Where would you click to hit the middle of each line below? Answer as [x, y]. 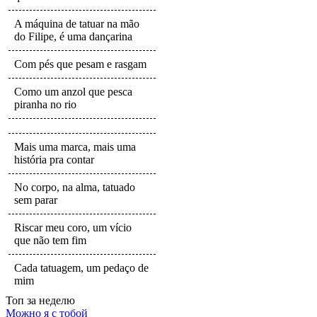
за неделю [50, 300]
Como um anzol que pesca [73, 91]
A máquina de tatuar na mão [77, 23]
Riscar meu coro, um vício [73, 227]
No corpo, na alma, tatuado [75, 187]
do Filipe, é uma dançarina [73, 36]
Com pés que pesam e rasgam [80, 64]
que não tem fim [50, 240]
